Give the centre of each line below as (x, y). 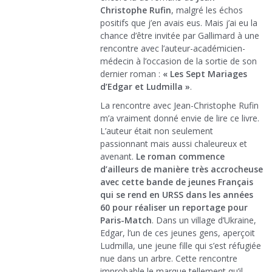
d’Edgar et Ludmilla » (145, 87)
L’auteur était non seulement (157, 131)
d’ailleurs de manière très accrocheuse (182, 169)
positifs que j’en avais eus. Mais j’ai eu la (179, 23)
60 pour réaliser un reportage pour (174, 208)
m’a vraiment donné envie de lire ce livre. (180, 118)
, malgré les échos (207, 10)
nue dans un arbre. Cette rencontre (169, 259)
